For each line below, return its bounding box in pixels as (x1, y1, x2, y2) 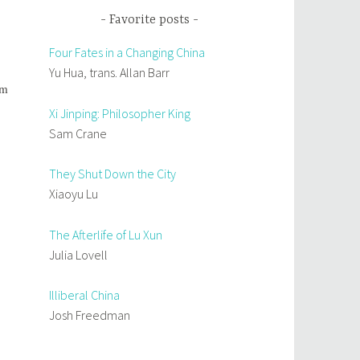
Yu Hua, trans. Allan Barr (49, 64, 170, 81)
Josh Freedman (49, 307, 130, 324)
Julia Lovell (49, 246, 108, 263)
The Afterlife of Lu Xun (49, 226, 162, 243)
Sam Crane (49, 125, 107, 141)
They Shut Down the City (49, 166, 176, 182)
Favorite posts (109, 12, 190, 27)
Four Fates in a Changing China (49, 44, 205, 61)
